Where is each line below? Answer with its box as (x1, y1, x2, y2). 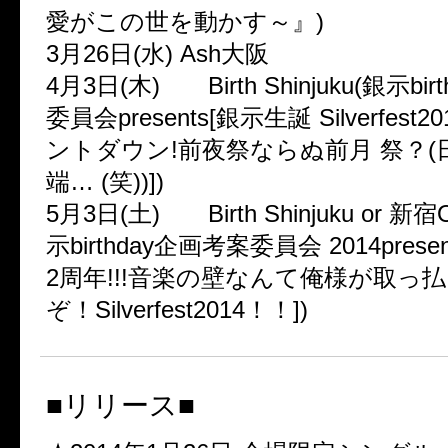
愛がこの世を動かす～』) (46, 8, 324, 35)
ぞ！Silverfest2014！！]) (46, 296, 308, 323)
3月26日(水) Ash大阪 (46, 40, 269, 67)
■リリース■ (46, 390, 195, 421)
